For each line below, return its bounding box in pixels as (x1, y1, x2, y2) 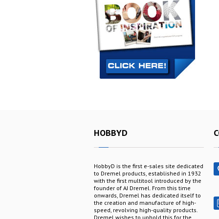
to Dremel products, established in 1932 (94, 169, 201, 177)
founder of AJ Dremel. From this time (94, 184, 191, 192)
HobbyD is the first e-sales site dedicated (94, 162, 203, 170)
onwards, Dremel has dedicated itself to (94, 191, 201, 199)
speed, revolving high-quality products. (94, 206, 197, 214)
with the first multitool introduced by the (94, 176, 201, 184)
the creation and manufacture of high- (94, 198, 196, 206)
